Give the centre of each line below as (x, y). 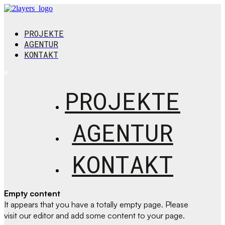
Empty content (32, 194)
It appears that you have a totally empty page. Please (96, 205)
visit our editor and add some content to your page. (94, 216)
